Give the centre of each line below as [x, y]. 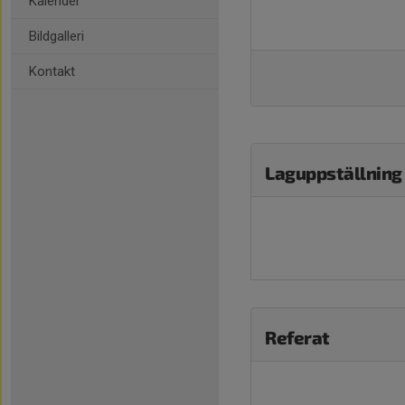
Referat [297, 337]
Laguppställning [334, 173]
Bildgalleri [57, 36]
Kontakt [52, 71]
